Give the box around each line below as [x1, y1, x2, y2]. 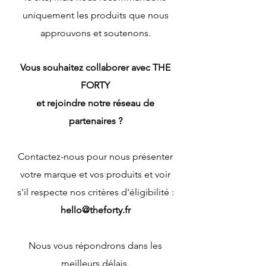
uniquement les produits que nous [22, 9, 169, 21]
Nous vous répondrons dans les [28, 240, 162, 251]
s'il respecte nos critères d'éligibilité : [17, 186, 174, 198]
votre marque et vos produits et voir [20, 169, 170, 180]
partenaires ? [68, 115, 122, 126]
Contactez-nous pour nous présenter [18, 151, 173, 162]
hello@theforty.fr [60, 204, 131, 216]
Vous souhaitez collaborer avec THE [20, 62, 170, 73]
